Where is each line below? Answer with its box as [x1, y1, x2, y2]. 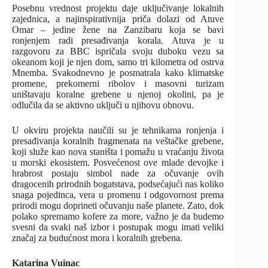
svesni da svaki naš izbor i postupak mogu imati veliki [12, 221, 224, 232]
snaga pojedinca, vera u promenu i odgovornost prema [12, 189, 224, 200]
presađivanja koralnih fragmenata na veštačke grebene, [12, 135, 224, 146]
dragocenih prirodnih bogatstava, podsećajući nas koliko [12, 178, 224, 189]
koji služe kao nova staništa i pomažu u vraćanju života [12, 146, 224, 157]
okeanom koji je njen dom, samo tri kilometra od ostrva [12, 56, 224, 67]
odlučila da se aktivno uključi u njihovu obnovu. [12, 99, 194, 110]
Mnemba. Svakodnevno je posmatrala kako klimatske [12, 67, 224, 78]
